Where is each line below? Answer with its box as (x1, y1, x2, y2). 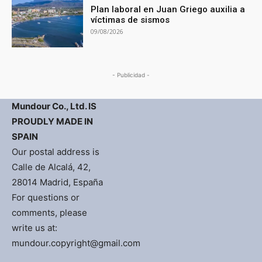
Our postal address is (12, 146, 99, 158)
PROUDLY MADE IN (12, 116, 93, 127)
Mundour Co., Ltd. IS (12, 101, 96, 112)
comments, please (12, 207, 87, 219)
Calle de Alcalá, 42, (12, 161, 91, 173)
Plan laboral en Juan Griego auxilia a (91, 4, 246, 15)
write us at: (12, 222, 57, 234)
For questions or (12, 192, 80, 204)
